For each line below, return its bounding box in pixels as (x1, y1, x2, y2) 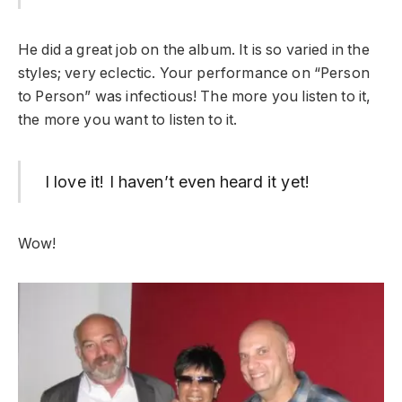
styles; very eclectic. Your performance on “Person (18, 64, 370, 82)
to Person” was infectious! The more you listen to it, (18, 87, 371, 105)
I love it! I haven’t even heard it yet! (44, 172, 310, 192)
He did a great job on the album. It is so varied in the (18, 40, 370, 58)
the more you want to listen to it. (18, 110, 238, 128)
